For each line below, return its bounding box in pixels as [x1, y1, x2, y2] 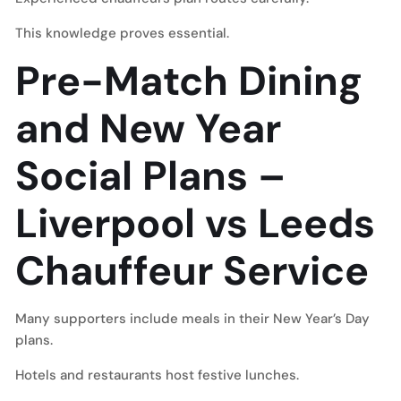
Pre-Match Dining [15, 55, 363, 107]
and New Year [15, 102, 281, 155]
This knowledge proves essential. [15, 24, 229, 42]
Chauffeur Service [15, 244, 369, 297]
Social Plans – [15, 149, 286, 202]
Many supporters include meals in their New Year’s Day [15, 310, 370, 328]
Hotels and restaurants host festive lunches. [15, 366, 299, 384]
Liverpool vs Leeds [15, 197, 375, 250]
